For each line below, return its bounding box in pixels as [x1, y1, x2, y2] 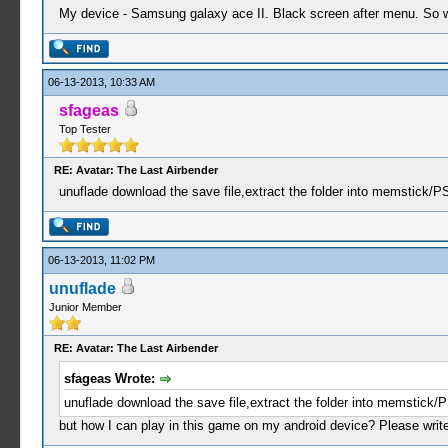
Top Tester [58, 123, 111, 135]
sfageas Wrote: [63, 371, 159, 386]
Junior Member [48, 301, 122, 313]
